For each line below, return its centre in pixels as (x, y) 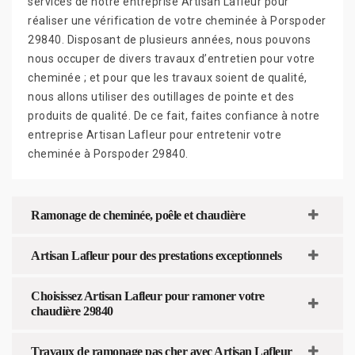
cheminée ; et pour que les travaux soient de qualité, (168, 77)
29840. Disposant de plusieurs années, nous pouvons (169, 39)
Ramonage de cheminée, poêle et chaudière (138, 215)
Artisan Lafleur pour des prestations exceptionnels (156, 255)
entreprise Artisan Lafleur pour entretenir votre (155, 134)
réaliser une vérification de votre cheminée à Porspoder (177, 20)
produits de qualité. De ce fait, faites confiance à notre (174, 115)
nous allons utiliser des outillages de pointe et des (161, 96)
